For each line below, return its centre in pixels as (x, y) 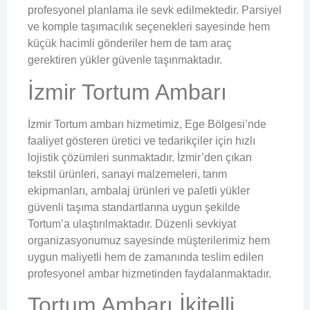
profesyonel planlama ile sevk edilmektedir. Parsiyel (155, 10)
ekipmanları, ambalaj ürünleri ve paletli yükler (139, 190)
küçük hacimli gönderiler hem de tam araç (130, 44)
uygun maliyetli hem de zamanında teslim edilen (146, 257)
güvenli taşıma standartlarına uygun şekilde (134, 207)
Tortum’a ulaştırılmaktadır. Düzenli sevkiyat (132, 224)
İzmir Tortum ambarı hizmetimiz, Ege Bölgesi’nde (147, 124)
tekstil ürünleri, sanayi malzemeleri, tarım (127, 174)
